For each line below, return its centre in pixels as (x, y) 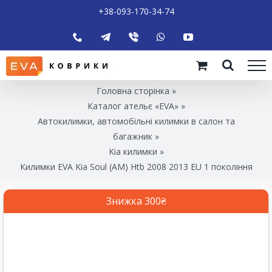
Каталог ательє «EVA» (133, 106)
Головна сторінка (133, 90)
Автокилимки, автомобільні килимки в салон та (136, 121)
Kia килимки (133, 151)
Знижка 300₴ (136, 201)
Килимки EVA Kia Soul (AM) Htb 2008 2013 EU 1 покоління (136, 166)
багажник (133, 136)
